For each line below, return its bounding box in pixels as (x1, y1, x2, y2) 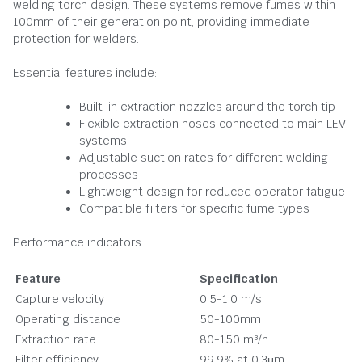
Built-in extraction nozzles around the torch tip (79, 99, 335, 114)
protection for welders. (13, 31, 139, 46)
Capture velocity (15, 291, 104, 306)
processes (79, 166, 138, 182)
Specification (200, 271, 278, 286)
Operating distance (15, 311, 120, 326)
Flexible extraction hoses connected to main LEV (79, 116, 346, 131)
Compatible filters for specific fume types (79, 200, 309, 216)
